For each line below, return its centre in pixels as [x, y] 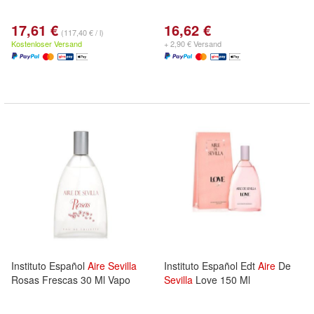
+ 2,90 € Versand [193, 43]
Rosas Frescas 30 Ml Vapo [71, 280]
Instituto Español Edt [211, 266]
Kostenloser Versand [47, 43]
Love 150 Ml [221, 280]
